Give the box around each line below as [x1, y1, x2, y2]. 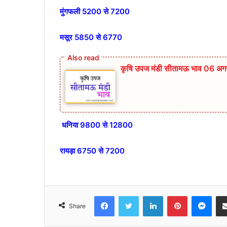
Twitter [138, 192, 161, 200]
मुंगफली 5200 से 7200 [60, 6, 132, 16]
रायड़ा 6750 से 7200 [60, 146, 125, 156]
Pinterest [187, 192, 216, 200]
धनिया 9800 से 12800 [60, 120, 135, 130]
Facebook [114, 192, 145, 200]
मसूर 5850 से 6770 [60, 32, 122, 42]
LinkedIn [163, 192, 189, 200]
